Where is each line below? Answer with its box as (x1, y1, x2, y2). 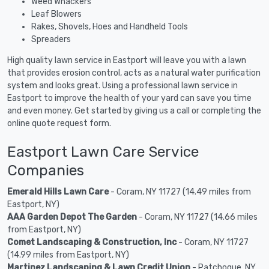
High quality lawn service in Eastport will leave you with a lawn (7, 55, 246, 65)
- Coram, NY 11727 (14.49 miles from (109, 186, 251, 197)
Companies (7, 161, 84, 179)
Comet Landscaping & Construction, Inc (7, 237, 177, 247)
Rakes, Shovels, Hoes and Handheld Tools (31, 21, 188, 32)
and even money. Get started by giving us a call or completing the (7, 105, 261, 116)
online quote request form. (7, 118, 111, 128)
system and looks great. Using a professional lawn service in (7, 80, 238, 91)
